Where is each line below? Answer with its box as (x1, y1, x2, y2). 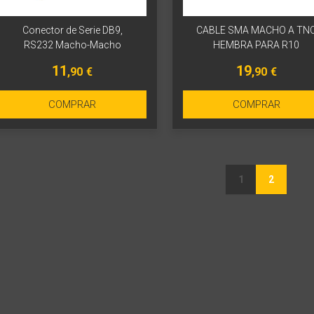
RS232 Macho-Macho (23, 39, 121, 51)
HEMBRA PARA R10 (213, 39, 300, 51)
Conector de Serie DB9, (22, 25, 123, 36)
